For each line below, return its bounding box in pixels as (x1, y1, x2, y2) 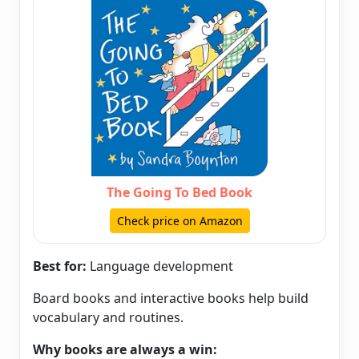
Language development (87, 257, 233, 276)
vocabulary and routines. (33, 309, 184, 327)
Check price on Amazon (116, 213, 243, 229)
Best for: (33, 257, 87, 276)
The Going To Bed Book (107, 184, 252, 202)
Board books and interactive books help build (33, 289, 309, 308)
